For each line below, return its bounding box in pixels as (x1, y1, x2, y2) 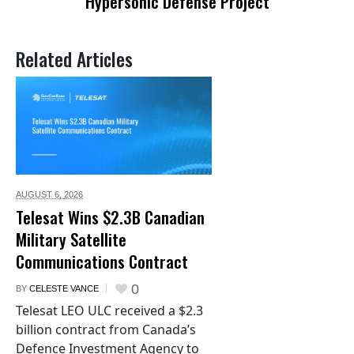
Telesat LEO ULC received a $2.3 (16, 302, 203, 320)
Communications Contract (16, 249, 188, 274)
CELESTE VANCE (29, 284, 99, 294)
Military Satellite (16, 227, 126, 252)
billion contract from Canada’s (16, 321, 196, 339)
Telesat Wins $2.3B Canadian (16, 205, 205, 230)
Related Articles (16, 45, 133, 73)
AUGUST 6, (16, 190, 64, 200)
